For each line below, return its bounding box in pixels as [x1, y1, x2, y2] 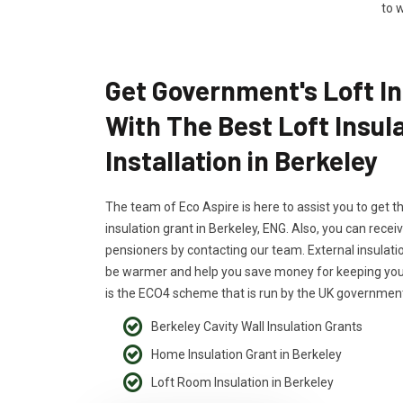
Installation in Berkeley [105, 144, 378, 176]
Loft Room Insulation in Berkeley [151, 375, 334, 390]
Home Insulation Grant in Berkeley [151, 347, 342, 362]
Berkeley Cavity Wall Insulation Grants [151, 319, 363, 334]
